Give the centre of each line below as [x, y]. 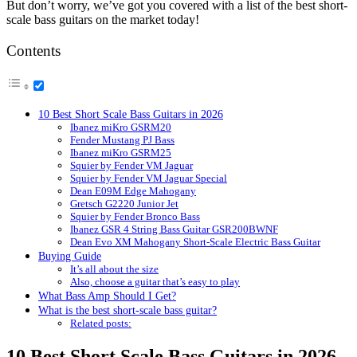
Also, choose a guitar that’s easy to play [155, 282]
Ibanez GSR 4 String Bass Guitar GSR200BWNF [174, 229]
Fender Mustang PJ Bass [122, 140]
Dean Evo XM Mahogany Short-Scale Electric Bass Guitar [195, 242]
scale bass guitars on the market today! [103, 19]
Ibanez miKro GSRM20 [121, 127]
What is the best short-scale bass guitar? [127, 310]
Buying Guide [70, 256]
